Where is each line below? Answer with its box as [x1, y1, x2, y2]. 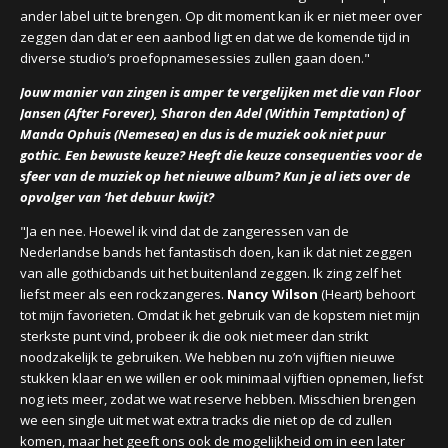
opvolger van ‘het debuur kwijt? [20, 188, 214, 206]
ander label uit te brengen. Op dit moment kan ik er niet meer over [20, 7, 422, 25]
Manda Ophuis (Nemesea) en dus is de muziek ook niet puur [20, 125, 386, 143]
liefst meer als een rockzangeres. [20, 285, 227, 303]
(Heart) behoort [318, 285, 415, 303]
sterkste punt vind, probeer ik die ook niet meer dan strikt [20, 327, 368, 345]
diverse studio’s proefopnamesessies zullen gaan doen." [20, 49, 370, 67]
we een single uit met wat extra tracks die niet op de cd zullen [20, 411, 392, 429]
